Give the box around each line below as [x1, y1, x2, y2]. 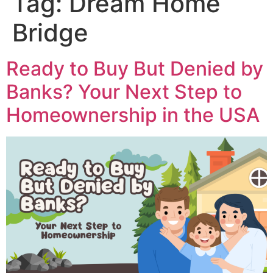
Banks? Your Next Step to [6, 80, 242, 104]
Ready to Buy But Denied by [6, 57, 263, 81]
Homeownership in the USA [6, 103, 260, 127]
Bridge [12, 18, 88, 48]
